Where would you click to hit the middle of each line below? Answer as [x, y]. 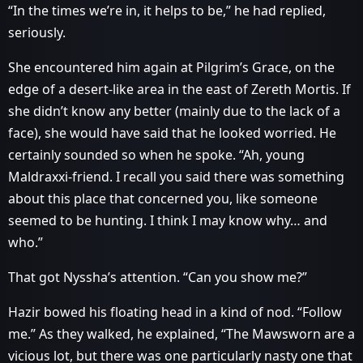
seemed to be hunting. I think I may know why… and [168, 220]
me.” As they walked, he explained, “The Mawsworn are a [181, 334]
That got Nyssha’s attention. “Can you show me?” [158, 277]
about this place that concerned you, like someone [163, 199]
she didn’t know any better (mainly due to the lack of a [174, 111]
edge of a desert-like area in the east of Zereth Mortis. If [179, 89]
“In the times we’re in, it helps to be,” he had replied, [167, 11]
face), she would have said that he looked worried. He [172, 133]
